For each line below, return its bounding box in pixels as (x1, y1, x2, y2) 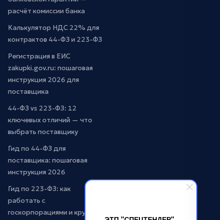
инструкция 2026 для (8, 76, 79, 84)
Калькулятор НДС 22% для (8, 24, 99, 32)
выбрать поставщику (8, 128, 78, 136)
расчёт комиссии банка (8, 7, 85, 15)
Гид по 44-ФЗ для (8, 144, 66, 153)
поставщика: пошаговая (8, 156, 87, 165)
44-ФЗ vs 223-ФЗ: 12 (8, 104, 77, 112)
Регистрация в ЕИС (8, 52, 70, 60)
